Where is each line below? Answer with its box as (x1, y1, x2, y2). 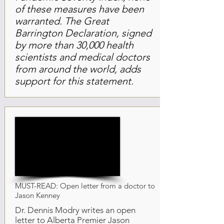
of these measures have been (15, 3, 144, 15)
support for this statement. (15, 75, 133, 87)
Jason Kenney (15, 190, 60, 200)
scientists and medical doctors (15, 51, 150, 63)
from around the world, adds (15, 63, 141, 75)
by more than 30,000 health (15, 39, 133, 51)
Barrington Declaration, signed (15, 27, 151, 39)
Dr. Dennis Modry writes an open (15, 205, 135, 215)
